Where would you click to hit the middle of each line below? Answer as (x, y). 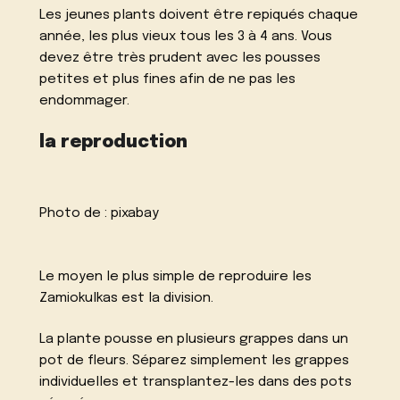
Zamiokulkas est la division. (127, 298)
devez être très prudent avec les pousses (180, 58)
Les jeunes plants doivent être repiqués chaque (199, 16)
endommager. (85, 101)
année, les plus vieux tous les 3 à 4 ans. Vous (186, 37)
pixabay (135, 213)
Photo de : (75, 213)
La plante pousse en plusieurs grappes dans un (194, 340)
